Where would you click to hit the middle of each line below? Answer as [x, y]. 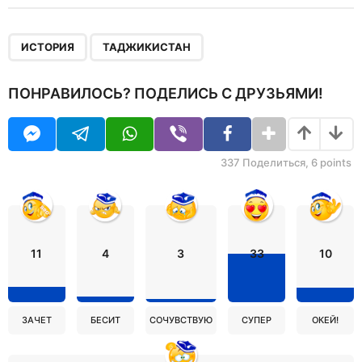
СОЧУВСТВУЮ [181, 320]
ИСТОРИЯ [48, 46]
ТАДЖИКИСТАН [147, 46]
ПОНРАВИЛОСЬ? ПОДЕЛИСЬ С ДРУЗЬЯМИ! [166, 94]
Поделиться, [276, 163]
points [335, 163]
